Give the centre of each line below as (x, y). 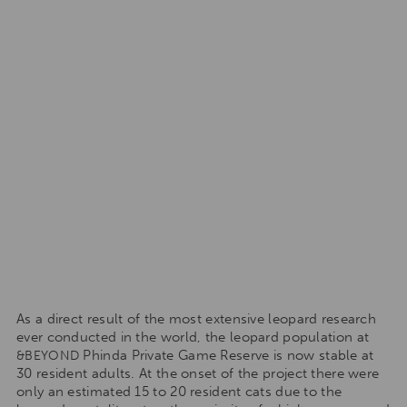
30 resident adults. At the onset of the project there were (198, 373)
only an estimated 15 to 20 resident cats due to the (179, 391)
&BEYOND (48, 355)
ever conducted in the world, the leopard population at (193, 337)
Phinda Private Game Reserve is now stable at (227, 355)
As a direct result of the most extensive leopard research (197, 318)
